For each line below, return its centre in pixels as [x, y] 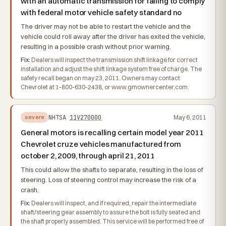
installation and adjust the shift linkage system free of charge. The [111, 69]
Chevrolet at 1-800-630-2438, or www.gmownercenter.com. [105, 87]
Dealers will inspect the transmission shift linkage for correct [114, 60]
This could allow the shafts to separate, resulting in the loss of [112, 169]
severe [35, 117]
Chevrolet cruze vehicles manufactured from [101, 144]
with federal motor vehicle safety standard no [101, 12]
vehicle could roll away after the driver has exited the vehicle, [113, 36]
